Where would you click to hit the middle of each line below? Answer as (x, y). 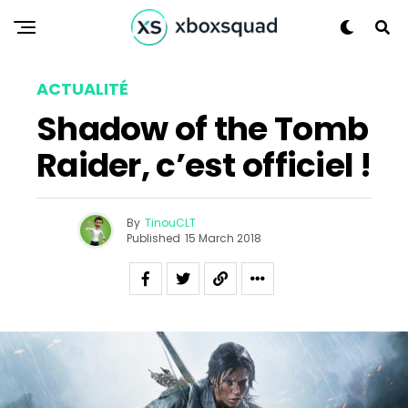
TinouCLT (170, 222)
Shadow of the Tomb (203, 129)
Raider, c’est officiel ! (204, 165)
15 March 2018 (223, 238)
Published (153, 238)
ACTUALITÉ (82, 89)
